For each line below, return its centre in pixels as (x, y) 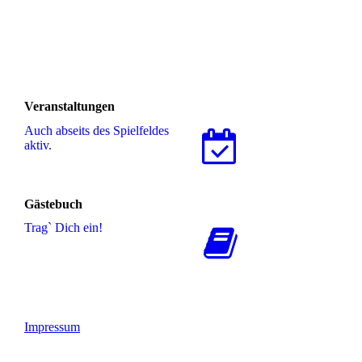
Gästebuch (53, 204)
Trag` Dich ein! (63, 227)
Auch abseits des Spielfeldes (97, 130)
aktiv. (38, 145)
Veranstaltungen (69, 107)
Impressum (52, 326)
